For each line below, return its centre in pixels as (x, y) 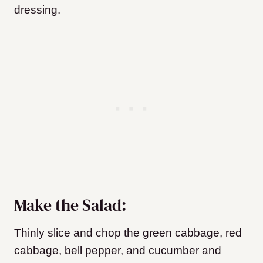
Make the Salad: (70, 205)
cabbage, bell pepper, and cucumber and (118, 251)
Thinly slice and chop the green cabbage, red (128, 233)
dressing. (37, 10)
